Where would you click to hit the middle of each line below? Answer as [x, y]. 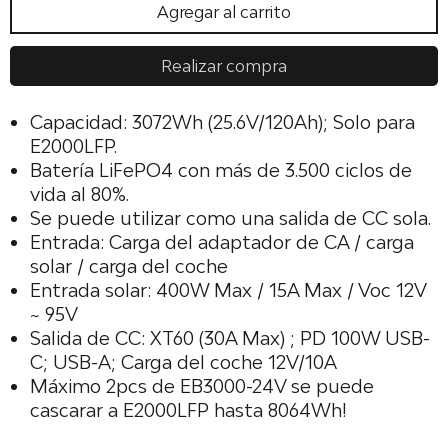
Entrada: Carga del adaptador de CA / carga [222, 242]
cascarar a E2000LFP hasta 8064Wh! [188, 410]
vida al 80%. [79, 194]
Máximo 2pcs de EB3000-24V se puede [202, 386]
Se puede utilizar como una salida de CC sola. [230, 218]
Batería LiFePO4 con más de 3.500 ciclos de [221, 170]
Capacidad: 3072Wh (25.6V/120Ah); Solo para [222, 122]
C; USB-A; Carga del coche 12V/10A [183, 362]
